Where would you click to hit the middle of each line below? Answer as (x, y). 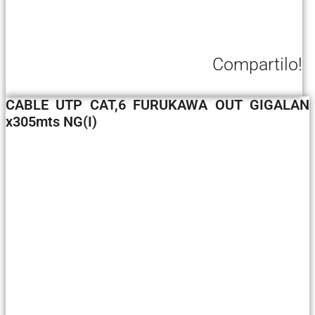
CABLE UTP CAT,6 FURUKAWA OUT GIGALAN (157, 104)
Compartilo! (257, 64)
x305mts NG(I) (51, 121)
